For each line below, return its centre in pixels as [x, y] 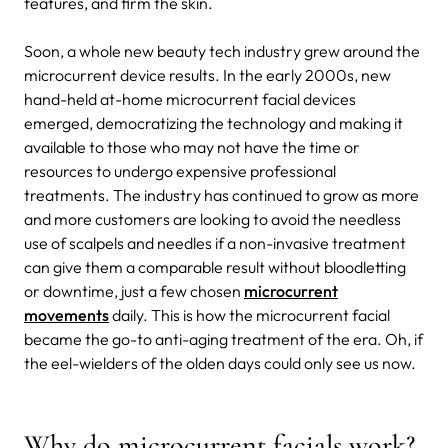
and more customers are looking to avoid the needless [212, 218]
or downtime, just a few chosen [134, 290]
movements [66, 314]
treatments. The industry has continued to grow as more [221, 194]
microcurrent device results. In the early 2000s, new [207, 74]
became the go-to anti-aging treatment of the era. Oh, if [223, 338]
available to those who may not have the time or [192, 146]
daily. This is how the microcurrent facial [249, 314]
